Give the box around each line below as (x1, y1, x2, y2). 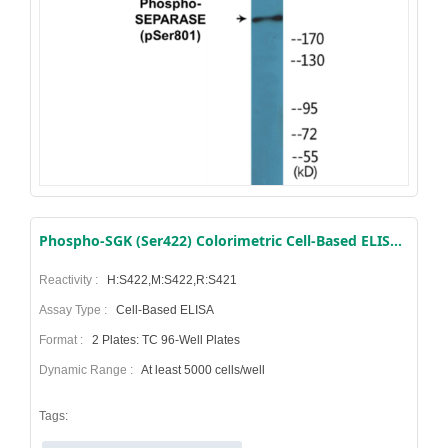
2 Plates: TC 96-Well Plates (89, 333, 240, 348)
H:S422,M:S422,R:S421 (104, 273, 237, 288)
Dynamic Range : (39, 363, 139, 378)
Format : (39, 333, 89, 348)
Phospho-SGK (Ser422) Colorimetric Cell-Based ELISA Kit (390, 231, 402, 251)
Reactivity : (39, 273, 104, 288)
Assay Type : (39, 303, 113, 318)
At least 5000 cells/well (139, 363, 265, 378)
